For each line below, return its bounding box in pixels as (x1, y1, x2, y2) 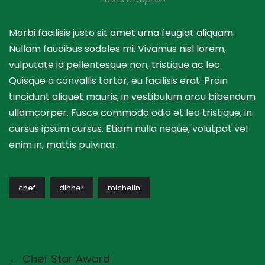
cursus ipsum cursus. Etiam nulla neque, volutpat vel (9, 122, 248, 136)
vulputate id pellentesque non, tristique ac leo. (9, 58, 222, 72)
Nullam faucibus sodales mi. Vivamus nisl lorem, (9, 42, 226, 56)
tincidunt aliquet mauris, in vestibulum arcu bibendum (9, 90, 256, 104)
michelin (108, 182, 140, 194)
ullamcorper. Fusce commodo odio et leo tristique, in (9, 106, 252, 120)
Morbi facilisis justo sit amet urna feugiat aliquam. (9, 26, 235, 40)
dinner (59, 182, 84, 194)
